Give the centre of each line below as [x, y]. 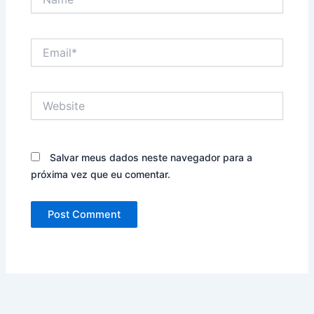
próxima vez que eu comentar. [101, 175]
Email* [45, 45]
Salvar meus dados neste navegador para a [151, 158]
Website [49, 97]
